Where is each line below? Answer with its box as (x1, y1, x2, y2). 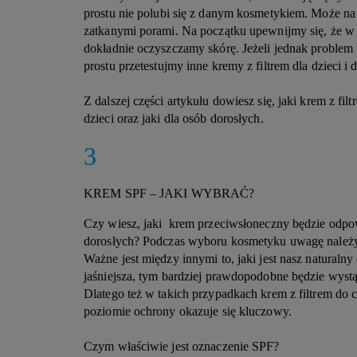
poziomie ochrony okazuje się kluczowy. (84, 304, 295, 318)
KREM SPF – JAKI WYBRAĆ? (84, 186, 255, 200)
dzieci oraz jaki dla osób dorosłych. (84, 112, 264, 125)
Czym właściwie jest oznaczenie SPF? (84, 339, 280, 353)
